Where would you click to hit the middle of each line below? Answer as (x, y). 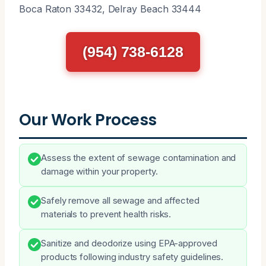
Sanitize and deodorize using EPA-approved (129, 243)
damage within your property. (99, 171)
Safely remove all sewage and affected (121, 200)
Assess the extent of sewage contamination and (139, 158)
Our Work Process (88, 119)
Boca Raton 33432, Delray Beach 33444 (110, 9)
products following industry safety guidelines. (132, 257)
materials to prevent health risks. (106, 214)
